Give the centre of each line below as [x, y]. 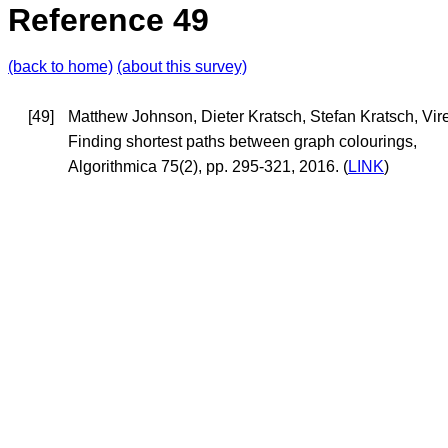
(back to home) [60, 67]
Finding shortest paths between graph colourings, [242, 142]
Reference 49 [108, 20]
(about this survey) [182, 67]
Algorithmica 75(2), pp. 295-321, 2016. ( [208, 167]
